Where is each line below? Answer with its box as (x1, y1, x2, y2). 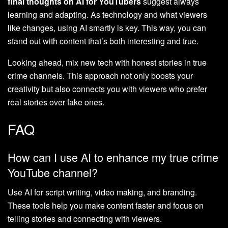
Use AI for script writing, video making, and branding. (8, 186, 197, 198)
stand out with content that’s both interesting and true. (8, 35, 198, 47)
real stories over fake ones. (8, 96, 104, 108)
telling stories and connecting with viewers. (8, 212, 162, 224)
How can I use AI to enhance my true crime (8, 149, 218, 165)
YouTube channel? (8, 164, 98, 180)
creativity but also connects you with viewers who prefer (8, 82, 207, 95)
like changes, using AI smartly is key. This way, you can (8, 21, 206, 34)
